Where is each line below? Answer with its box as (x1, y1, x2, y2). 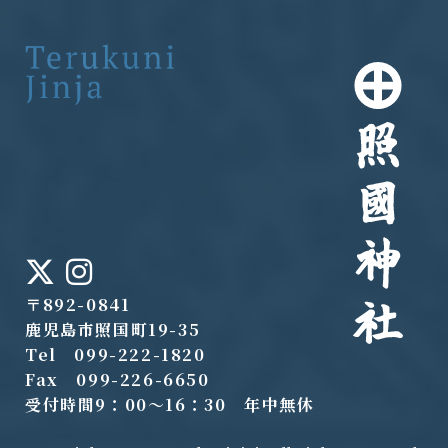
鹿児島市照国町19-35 (25, 317, 201, 341)
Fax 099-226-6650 (25, 367, 210, 391)
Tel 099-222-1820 (25, 342, 206, 366)
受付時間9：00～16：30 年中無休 (25, 392, 315, 416)
